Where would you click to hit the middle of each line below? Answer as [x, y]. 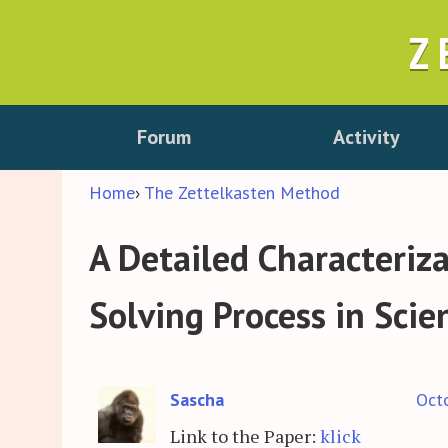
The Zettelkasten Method [242, 193]
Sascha [197, 399]
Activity [367, 137]
